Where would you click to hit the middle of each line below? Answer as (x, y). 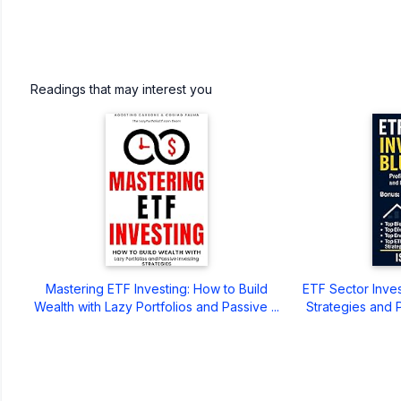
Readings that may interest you (121, 89)
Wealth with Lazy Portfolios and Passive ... (156, 306)
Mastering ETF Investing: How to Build (156, 288)
